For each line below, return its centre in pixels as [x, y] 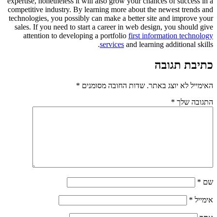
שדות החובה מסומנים [112, 85]
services [112, 44]
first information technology [171, 35]
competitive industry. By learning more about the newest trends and [110, 9]
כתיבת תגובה [184, 65]
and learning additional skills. [169, 44]
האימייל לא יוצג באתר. [180, 85]
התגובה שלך [194, 102]
